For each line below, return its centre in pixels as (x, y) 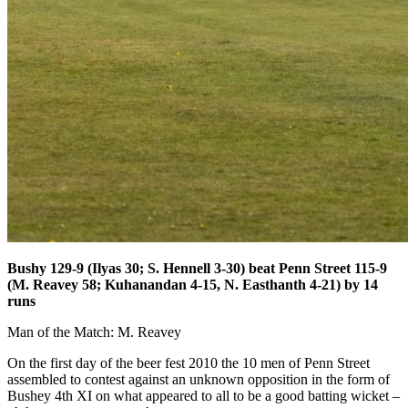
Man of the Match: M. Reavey (94, 331)
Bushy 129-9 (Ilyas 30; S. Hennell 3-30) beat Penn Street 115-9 (197, 268)
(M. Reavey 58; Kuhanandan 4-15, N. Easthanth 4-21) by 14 (193, 284)
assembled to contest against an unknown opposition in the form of (199, 379)
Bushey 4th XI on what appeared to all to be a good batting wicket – (204, 395)
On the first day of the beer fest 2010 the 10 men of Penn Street (189, 362)
